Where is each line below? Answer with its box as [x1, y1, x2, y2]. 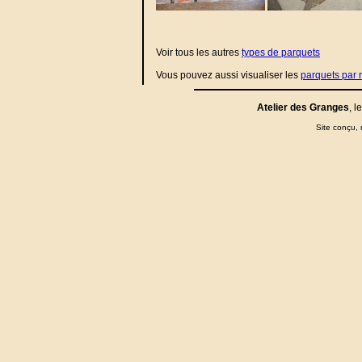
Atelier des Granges [257, 102, 349, 113]
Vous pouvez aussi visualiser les [156, 69, 301, 81]
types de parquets [242, 47, 320, 58]
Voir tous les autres [156, 47, 242, 58]
